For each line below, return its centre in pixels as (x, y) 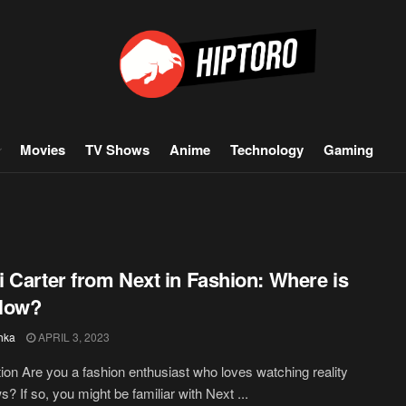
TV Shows (117, 150)
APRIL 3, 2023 (72, 337)
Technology (267, 150)
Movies (43, 150)
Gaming (348, 150)
